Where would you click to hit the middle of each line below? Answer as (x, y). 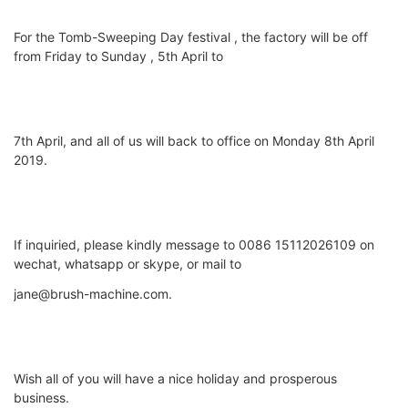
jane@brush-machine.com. (95, 294)
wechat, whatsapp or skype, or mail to (129, 264)
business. (43, 398)
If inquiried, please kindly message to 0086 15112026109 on (194, 245)
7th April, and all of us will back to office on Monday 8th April (194, 141)
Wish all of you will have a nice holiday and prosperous (175, 379)
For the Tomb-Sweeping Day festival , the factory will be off (191, 37)
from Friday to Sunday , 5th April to (120, 56)
